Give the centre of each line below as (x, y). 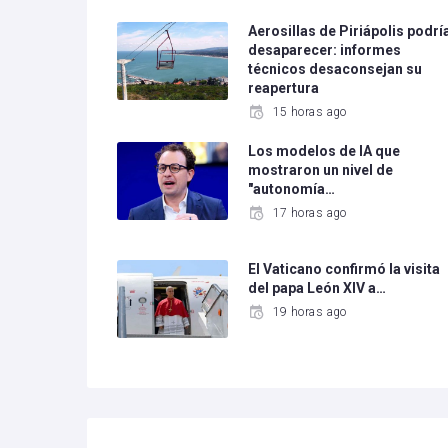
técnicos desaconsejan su (335, 69)
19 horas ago (309, 312)
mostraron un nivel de (321, 170)
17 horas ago (309, 213)
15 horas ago (309, 112)
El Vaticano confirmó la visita (344, 269)
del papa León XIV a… (317, 288)
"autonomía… (292, 189)
